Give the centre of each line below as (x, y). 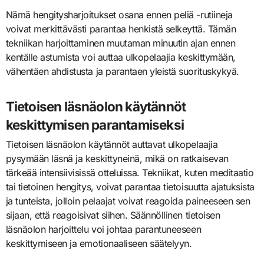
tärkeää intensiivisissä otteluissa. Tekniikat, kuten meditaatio (130, 172)
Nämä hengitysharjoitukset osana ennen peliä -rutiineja (119, 14)
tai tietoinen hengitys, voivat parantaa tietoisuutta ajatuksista (130, 187)
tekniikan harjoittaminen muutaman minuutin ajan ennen (121, 43)
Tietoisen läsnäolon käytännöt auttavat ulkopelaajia (112, 144)
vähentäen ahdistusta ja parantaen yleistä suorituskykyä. (122, 71)
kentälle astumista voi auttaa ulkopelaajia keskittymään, (121, 57)
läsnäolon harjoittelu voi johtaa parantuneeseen (103, 229)
